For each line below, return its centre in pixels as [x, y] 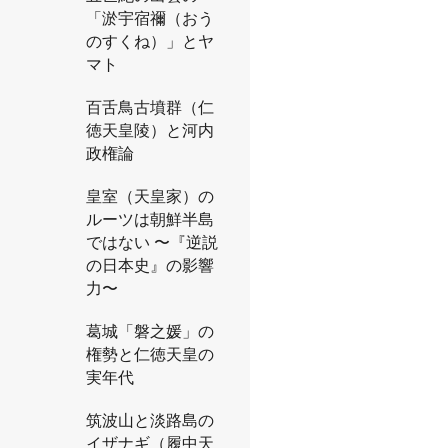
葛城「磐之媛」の [150, 330]
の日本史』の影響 [150, 264]
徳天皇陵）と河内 [150, 129]
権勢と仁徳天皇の [150, 353]
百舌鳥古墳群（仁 [150, 106]
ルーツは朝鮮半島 [150, 218]
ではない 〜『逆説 [152, 241]
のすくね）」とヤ [150, 40]
